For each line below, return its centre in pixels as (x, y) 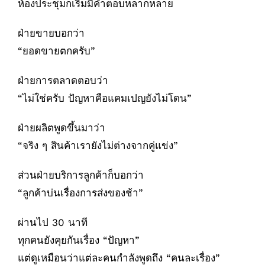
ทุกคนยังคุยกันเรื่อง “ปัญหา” (79, 240)
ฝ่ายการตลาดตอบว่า (63, 81)
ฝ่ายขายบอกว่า (51, 33)
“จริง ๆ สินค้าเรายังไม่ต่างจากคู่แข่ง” (98, 146)
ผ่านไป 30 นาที (53, 223)
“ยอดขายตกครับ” (56, 51)
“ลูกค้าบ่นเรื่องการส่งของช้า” (80, 193)
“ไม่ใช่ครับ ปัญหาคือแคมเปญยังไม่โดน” (105, 98)
